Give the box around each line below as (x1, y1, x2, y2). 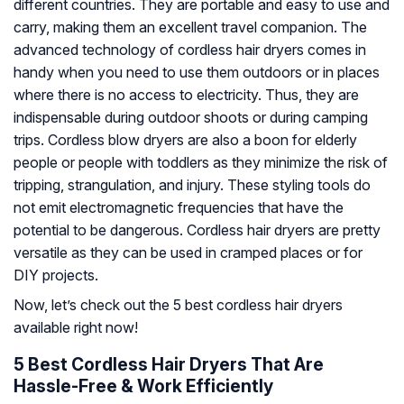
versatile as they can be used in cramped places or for (14, 243, 363, 262)
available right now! (14, 318, 138, 337)
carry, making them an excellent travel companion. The (14, 18, 367, 37)
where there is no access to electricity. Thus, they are (14, 86, 359, 105)
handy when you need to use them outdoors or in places (14, 63, 380, 82)
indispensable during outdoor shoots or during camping (14, 108, 368, 127)
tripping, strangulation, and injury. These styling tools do (14, 176, 371, 195)
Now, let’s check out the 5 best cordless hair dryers (14, 296, 343, 315)
